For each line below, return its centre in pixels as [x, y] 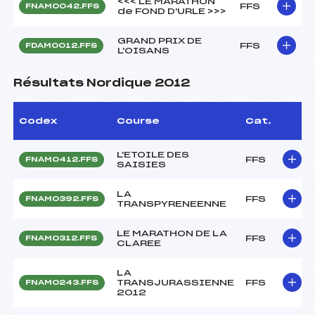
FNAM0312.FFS [61, 238]
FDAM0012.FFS [61, 45]
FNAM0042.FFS [62, 6]
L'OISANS [143, 50]
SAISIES [141, 164]
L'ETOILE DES [153, 154]
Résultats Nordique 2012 [102, 83]
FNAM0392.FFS [62, 199]
